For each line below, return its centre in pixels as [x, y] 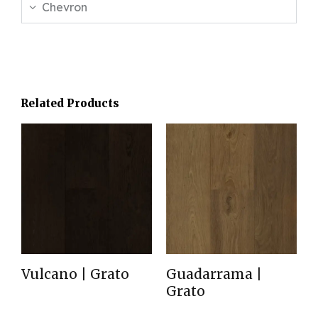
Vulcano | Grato [75, 274]
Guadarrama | [214, 274]
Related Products [70, 104]
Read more [64, 304]
